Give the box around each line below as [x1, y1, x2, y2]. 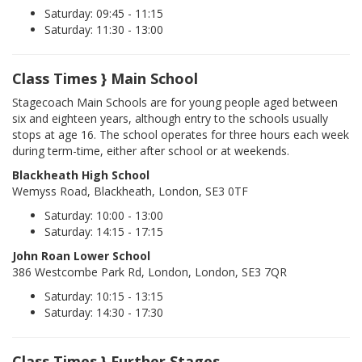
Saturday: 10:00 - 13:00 [44, 208, 163, 224]
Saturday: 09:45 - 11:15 [44, 6, 163, 22]
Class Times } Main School [12, 69, 198, 89]
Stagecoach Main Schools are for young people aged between [12, 95, 338, 111]
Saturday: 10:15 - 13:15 [44, 288, 163, 305]
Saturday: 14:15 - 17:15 [44, 224, 163, 240]
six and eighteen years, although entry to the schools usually [12, 111, 328, 127]
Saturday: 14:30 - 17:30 [44, 305, 163, 321]
